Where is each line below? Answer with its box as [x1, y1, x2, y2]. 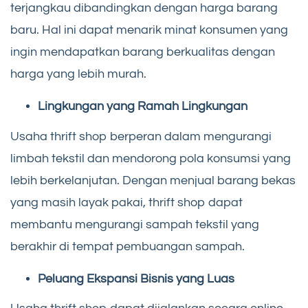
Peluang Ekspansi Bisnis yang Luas [38, 272, 234, 285]
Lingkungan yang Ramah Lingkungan [38, 100, 247, 113]
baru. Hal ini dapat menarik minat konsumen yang [10, 23, 288, 37]
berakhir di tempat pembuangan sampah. [10, 239, 245, 253]
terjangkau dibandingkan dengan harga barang [10, 1, 278, 15]
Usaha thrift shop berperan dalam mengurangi [10, 129, 272, 143]
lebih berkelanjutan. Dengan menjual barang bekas [10, 173, 296, 187]
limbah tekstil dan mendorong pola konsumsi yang [10, 151, 291, 165]
